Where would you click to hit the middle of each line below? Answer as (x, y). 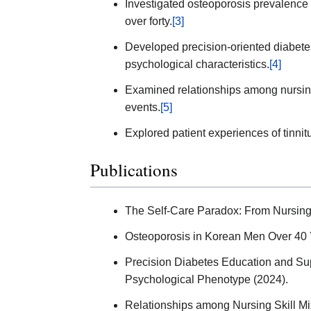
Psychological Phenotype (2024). (207, 280)
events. (143, 107)
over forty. (149, 21)
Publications (134, 170)
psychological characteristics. (197, 64)
